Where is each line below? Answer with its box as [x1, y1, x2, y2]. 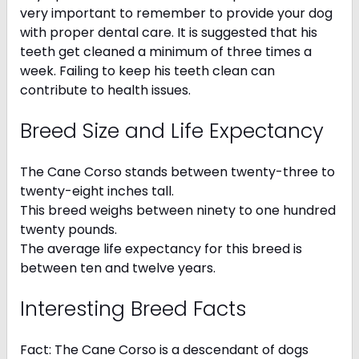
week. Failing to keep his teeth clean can [20, 62, 275, 81]
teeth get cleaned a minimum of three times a [20, 42, 312, 62]
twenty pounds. [20, 220, 117, 240]
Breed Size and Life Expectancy [20, 117, 329, 146]
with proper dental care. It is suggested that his [20, 23, 317, 42]
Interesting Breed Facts [20, 295, 252, 324]
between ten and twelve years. [20, 259, 216, 278]
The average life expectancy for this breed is [20, 240, 302, 259]
